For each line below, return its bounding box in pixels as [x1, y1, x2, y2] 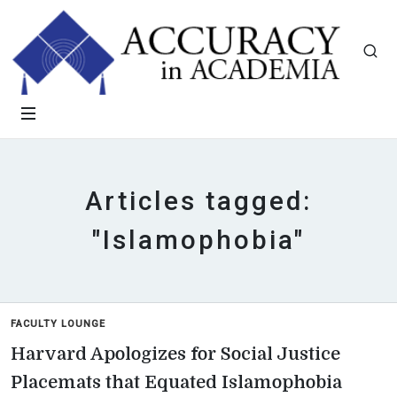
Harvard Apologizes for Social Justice [11, 344, 340, 364]
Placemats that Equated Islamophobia [11, 372, 342, 393]
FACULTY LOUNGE [11, 318, 105, 330]
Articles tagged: [85, 186, 312, 216]
